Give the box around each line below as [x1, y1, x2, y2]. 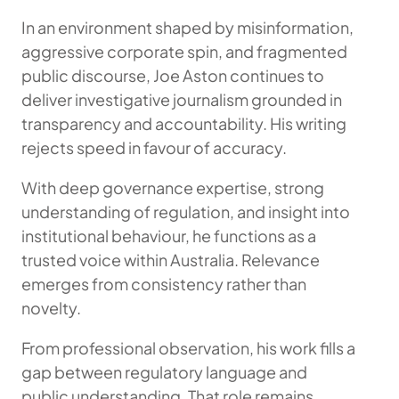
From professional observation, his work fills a [21, 337, 355, 358]
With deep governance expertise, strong [21, 176, 324, 198]
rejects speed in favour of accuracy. [21, 136, 287, 158]
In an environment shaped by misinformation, [21, 16, 354, 37]
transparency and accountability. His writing [21, 112, 346, 134]
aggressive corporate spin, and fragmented [21, 40, 347, 61]
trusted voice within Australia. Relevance [21, 248, 320, 270]
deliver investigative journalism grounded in [21, 88, 342, 110]
